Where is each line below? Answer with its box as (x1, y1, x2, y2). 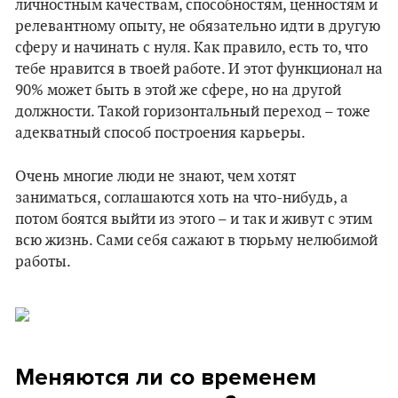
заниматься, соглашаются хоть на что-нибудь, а (15, 189, 348, 207)
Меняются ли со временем (15, 363, 316, 391)
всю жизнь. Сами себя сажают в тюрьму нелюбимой (15, 232, 378, 250)
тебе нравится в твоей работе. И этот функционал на (15, 60, 383, 78)
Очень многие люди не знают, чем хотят (15, 168, 296, 186)
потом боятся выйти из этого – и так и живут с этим (15, 211, 372, 228)
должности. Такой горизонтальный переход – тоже (15, 103, 370, 121)
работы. (15, 253, 71, 271)
